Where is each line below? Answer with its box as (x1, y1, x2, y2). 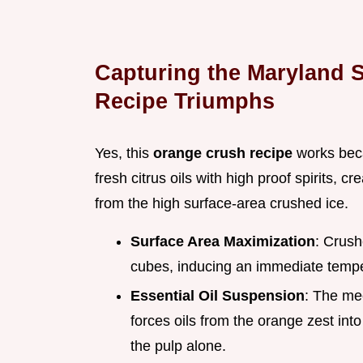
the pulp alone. (130, 338, 226, 355)
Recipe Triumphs (95, 88, 275, 113)
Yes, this (95, 144, 153, 161)
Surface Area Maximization (130, 233, 315, 250)
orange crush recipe (153, 144, 293, 161)
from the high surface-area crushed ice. (95, 194, 348, 211)
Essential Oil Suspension (130, 288, 305, 305)
